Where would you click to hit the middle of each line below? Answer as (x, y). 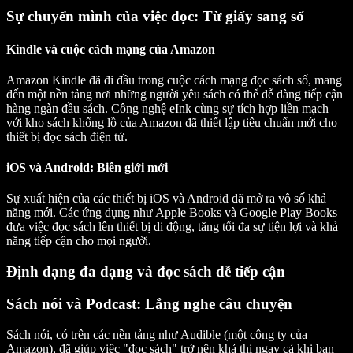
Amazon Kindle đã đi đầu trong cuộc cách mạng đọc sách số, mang (174, 80)
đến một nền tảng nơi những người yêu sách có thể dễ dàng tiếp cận (175, 94)
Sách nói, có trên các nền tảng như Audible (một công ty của (157, 334)
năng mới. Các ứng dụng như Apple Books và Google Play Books (172, 213)
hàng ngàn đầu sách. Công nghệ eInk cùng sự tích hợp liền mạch (167, 108)
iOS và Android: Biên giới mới (87, 168)
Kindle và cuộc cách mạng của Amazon (111, 49)
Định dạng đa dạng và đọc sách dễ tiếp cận (146, 272)
